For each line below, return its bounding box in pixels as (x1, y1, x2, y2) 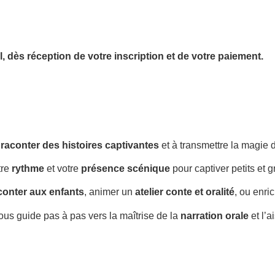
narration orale (180, 210, 249, 221)
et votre (44, 163, 81, 174)
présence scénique (81, 163, 170, 174)
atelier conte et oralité (135, 187, 234, 198)
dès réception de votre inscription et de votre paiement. (7, 51, 263, 62)
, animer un (84, 187, 135, 198)
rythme (12, 163, 44, 174)
